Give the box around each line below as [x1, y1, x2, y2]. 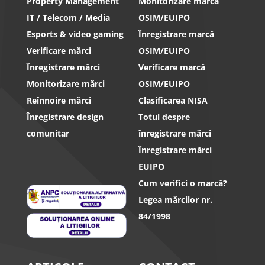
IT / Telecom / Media [26, 12, 110, 24]
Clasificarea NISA [138, 95, 208, 106]
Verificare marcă [138, 62, 205, 73]
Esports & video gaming [26, 28, 124, 40]
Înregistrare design [26, 111, 104, 123]
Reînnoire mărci [26, 95, 91, 106]
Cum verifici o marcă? [138, 177, 227, 189]
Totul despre [138, 111, 190, 123]
